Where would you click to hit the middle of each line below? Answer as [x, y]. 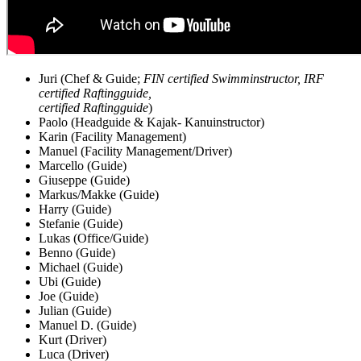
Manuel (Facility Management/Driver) [135, 151]
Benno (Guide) [77, 252]
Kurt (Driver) [73, 339]
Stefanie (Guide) [81, 223]
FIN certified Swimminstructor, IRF [234, 78]
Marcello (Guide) [83, 165]
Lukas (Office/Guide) [93, 238]
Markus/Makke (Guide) [99, 194]
